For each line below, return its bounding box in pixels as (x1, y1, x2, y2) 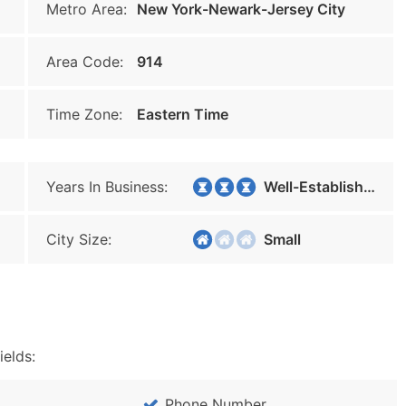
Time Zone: (46, 105, 122, 123)
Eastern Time (137, 105, 228, 123)
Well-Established (253, 178, 363, 196)
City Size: (46, 230, 111, 248)
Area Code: (46, 53, 123, 71)
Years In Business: (46, 178, 168, 196)
